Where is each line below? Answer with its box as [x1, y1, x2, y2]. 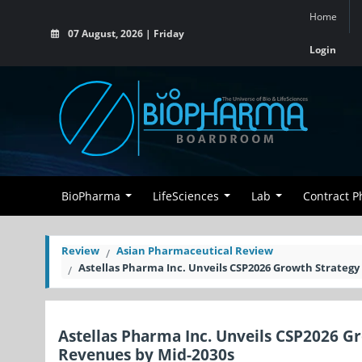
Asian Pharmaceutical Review [116, 243, 273, 258]
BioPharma [61, 188, 120, 204]
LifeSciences [153, 188, 219, 204]
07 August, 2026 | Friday [65, 27, 184, 40]
